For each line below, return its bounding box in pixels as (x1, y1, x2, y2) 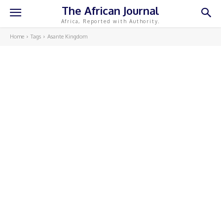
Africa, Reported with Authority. (61, 18, 160, 24)
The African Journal (62, 3, 159, 17)
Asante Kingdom (47, 33, 87, 40)
